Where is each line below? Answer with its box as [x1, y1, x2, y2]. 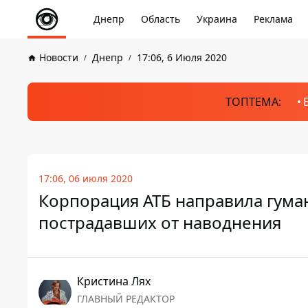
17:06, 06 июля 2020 [38, 172, 133, 185]
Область [141, 12, 180, 25]
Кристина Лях [77, 274, 151, 289]
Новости [39, 51, 78, 64]
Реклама [254, 12, 293, 25]
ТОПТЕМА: [225, 94, 281, 109]
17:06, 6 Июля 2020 [137, 51, 227, 64]
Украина [197, 12, 237, 25]
